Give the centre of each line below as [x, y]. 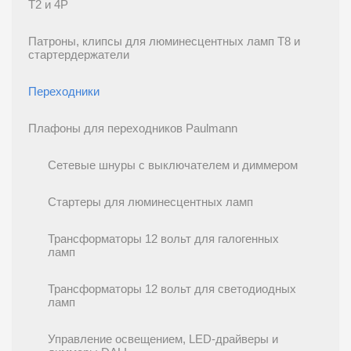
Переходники [64, 92]
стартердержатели [79, 55]
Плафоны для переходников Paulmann [133, 128]
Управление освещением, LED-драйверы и [163, 339]
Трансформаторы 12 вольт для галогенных [163, 239]
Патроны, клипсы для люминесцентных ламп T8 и [164, 42]
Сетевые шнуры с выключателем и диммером [173, 165]
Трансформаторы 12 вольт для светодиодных [172, 289]
